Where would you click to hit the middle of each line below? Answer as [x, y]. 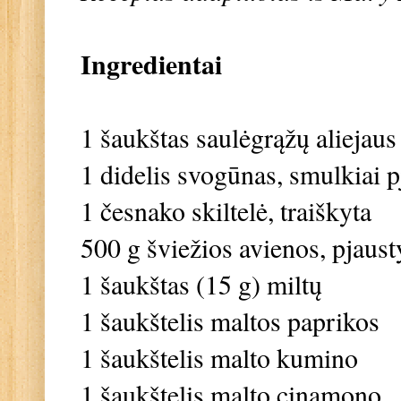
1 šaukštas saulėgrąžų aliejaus [239, 137]
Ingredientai [151, 64]
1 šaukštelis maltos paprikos [230, 320]
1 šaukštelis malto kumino [219, 357]
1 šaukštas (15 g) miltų [201, 283]
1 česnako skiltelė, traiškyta [226, 210]
